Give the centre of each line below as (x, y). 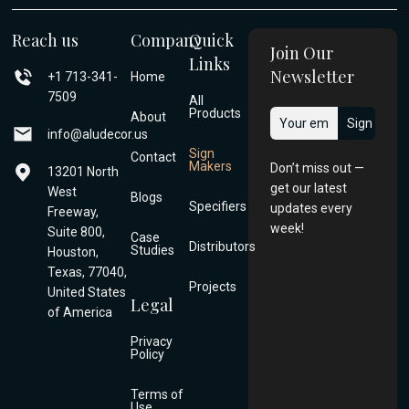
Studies (152, 250)
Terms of (157, 394)
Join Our (302, 52)
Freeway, (73, 211)
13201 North (84, 171)
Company (166, 40)
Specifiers (218, 206)
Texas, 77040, (88, 272)
